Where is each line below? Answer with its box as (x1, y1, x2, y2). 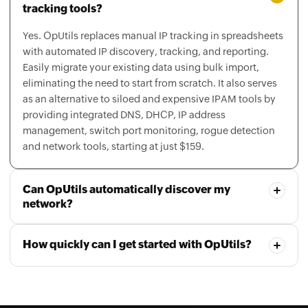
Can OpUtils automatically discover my (23, 154, 230, 167)
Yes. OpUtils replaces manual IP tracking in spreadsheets (23, 1, 283, 12)
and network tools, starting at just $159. (23, 112, 204, 123)
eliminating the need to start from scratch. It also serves (23, 49, 277, 60)
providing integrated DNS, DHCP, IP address (23, 80, 225, 91)
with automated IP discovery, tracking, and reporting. (23, 17, 269, 28)
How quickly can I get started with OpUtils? (23, 209, 252, 222)
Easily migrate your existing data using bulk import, (23, 33, 259, 44)
